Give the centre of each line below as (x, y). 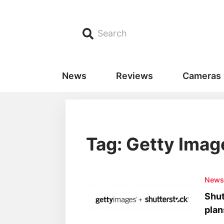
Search (112, 33)
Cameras (201, 76)
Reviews (134, 76)
